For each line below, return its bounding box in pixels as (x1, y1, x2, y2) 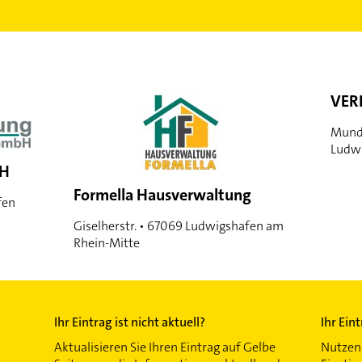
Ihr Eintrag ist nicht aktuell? (54, 314, 206, 331)
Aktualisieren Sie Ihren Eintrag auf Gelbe (54, 339, 276, 356)
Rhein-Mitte (74, 234, 141, 252)
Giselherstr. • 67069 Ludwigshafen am (74, 217, 284, 235)
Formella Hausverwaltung (74, 184, 252, 206)
